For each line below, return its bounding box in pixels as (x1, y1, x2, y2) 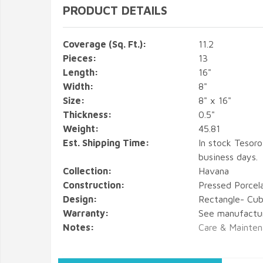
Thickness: (63, 109, 112, 120)
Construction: (63, 180, 125, 190)
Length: (63, 67, 99, 77)
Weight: (63, 123, 99, 134)
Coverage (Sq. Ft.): (63, 39, 147, 49)
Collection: (63, 166, 112, 176)
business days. (198, 151, 258, 162)
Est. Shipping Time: (63, 137, 150, 148)
